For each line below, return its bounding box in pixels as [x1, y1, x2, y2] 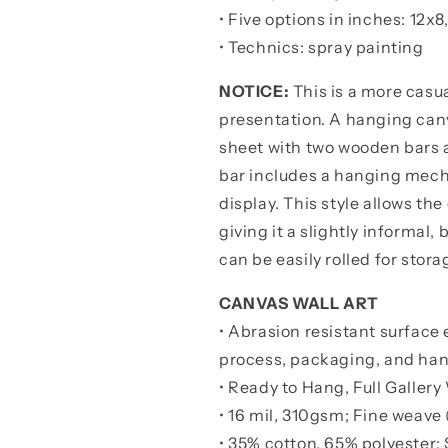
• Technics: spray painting [219, 37, 424, 57]
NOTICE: [219, 81, 293, 101]
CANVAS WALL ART [219, 293, 379, 313]
